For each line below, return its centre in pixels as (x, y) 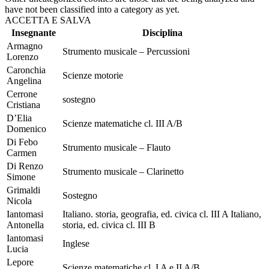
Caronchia (26, 70)
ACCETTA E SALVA (48, 20)
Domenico (26, 128)
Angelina (24, 80)
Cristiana (23, 104)
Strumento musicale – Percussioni (126, 51)
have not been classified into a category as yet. (92, 9)
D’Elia (19, 118)
